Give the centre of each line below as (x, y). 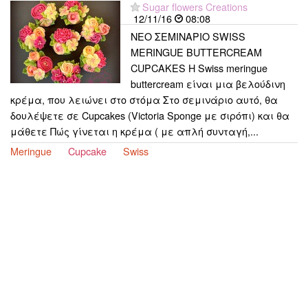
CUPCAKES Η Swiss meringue (199, 67)
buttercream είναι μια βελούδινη (208, 83)
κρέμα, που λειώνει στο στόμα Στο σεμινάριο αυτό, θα (144, 99)
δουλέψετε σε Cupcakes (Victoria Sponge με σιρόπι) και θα (150, 115)
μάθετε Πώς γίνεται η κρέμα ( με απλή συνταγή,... (134, 131)
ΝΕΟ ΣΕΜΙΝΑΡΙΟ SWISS (188, 36)
